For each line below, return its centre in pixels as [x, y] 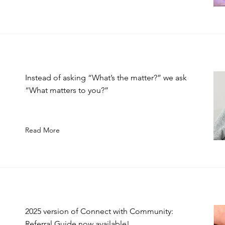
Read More [42, 130]
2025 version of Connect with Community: [99, 211]
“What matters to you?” [67, 90]
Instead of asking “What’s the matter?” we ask [106, 78]
